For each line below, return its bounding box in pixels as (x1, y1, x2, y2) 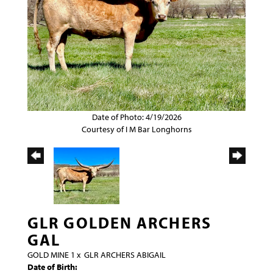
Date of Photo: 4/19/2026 (91, 112, 182, 123)
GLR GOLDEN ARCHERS (27, 213, 211, 233)
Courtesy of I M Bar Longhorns (81, 124, 192, 135)
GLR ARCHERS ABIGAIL (84, 249, 166, 261)
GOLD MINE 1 (27, 249, 75, 261)
